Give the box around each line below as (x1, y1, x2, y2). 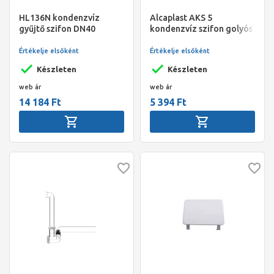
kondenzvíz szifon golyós (150, 24, 253, 34)
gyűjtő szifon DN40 (19, 24, 95, 34)
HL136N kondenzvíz (19, 13, 100, 23)
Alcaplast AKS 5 (150, 13, 212, 23)
